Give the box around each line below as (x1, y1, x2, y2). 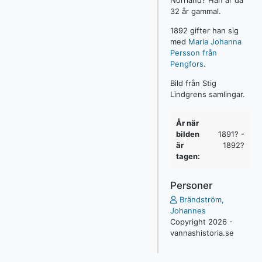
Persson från (170, 48, 217, 58)
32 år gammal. (170, 6, 221, 16)
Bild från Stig (170, 78, 216, 88)
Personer (170, 180, 212, 192)
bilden (175, 129, 199, 139)
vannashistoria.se (170, 228, 234, 238)
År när (175, 118, 199, 128)
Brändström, (179, 195, 224, 205)
